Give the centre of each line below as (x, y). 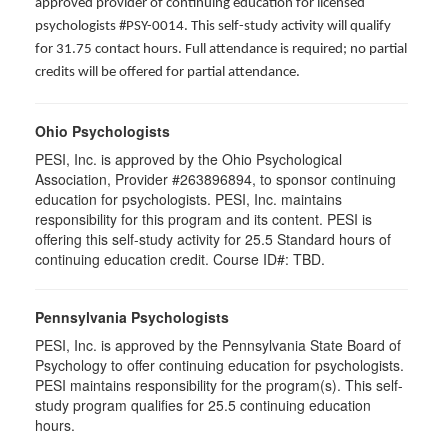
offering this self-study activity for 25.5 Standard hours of (213, 238)
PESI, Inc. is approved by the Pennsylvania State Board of (218, 344)
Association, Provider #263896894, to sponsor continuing (215, 178)
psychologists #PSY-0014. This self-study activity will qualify (213, 26)
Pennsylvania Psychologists (132, 316)
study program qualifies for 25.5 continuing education (203, 404)
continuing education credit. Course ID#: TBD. (180, 258)
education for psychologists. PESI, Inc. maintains (188, 198)
